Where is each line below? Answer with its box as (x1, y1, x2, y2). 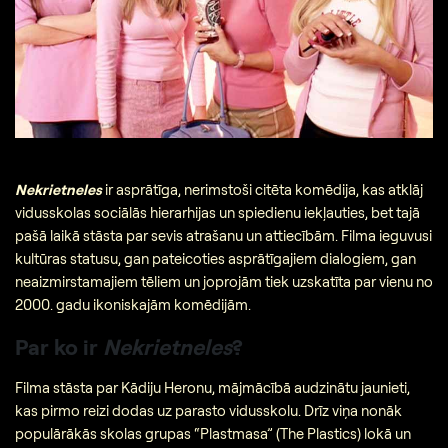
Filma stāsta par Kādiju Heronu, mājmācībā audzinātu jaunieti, (15, 378, 410, 398)
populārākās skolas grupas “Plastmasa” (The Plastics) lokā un (15, 424, 411, 444)
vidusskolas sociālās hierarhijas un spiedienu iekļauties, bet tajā (15, 202, 420, 222)
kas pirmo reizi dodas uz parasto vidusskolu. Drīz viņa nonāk (15, 401, 402, 421)
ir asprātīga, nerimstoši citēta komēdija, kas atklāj (102, 179, 423, 199)
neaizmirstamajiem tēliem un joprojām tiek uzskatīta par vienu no (15, 271, 433, 291)
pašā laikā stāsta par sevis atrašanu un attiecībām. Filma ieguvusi (15, 225, 432, 245)
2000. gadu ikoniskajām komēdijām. (15, 294, 251, 314)
